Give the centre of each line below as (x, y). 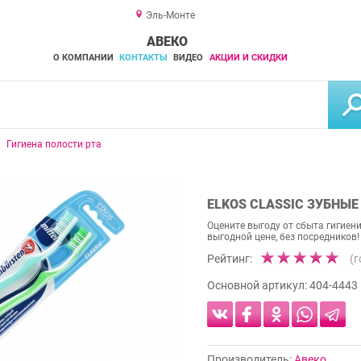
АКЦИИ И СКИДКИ (248, 58)
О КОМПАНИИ (83, 58)
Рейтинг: (230, 259)
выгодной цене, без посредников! (283, 237)
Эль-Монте (170, 15)
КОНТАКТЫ (143, 58)
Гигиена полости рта (54, 144)
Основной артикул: (258, 286)
